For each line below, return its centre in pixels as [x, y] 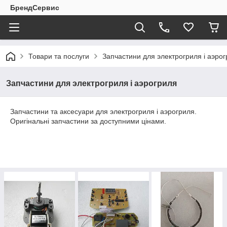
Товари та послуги [59, 56]
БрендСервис [35, 8]
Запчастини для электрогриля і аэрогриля [91, 83]
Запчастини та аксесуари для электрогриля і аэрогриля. [103, 111]
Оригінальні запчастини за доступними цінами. [88, 121]
